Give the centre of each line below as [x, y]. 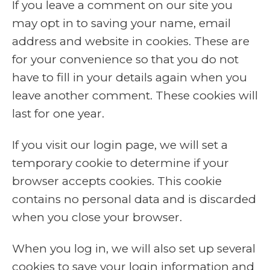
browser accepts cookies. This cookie [117, 181]
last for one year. [58, 114]
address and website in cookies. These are [131, 41]
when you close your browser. [97, 217]
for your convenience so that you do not [125, 59]
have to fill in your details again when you [130, 77]
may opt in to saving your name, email [121, 23]
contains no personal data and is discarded [134, 199]
